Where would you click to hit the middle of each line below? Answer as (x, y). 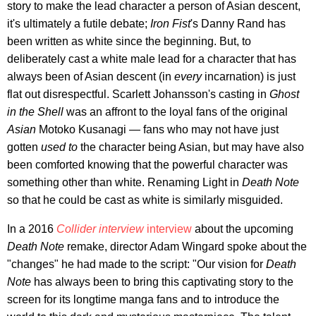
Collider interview (100, 229)
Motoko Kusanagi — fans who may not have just (159, 130)
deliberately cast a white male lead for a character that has (152, 59)
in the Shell (35, 112)
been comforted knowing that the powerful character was (147, 165)
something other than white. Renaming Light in (124, 183)
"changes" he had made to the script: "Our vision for (136, 265)
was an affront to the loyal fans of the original (176, 112)
